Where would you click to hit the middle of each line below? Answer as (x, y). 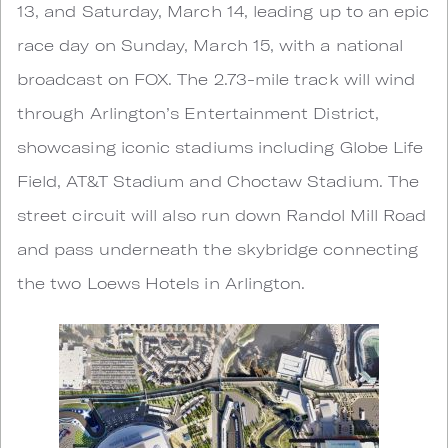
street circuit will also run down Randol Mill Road (222, 215)
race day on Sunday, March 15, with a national (210, 45)
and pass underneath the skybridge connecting (218, 249)
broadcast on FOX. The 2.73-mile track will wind (216, 79)
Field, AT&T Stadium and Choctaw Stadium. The (218, 181)
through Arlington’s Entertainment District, (198, 113)
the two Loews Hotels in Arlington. (161, 283)
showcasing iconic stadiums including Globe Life (220, 147)
